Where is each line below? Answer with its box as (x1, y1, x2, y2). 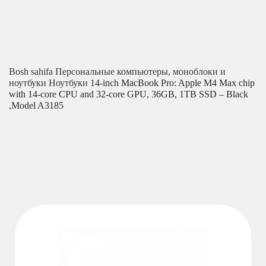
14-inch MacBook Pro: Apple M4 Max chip (90, 77, 255, 88)
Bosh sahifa (9, 66, 55, 77)
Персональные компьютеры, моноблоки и (55, 66, 226, 77)
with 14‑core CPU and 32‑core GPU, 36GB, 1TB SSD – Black (9, 88, 248, 99)
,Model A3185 (9, 100, 64, 110)
